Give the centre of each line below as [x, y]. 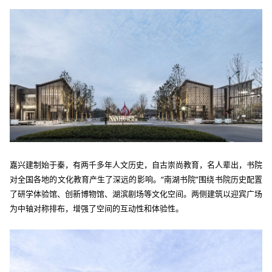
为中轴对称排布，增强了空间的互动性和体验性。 [97, 208]
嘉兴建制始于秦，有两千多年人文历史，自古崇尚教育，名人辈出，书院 [136, 164]
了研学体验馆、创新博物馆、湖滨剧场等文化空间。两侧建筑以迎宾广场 [136, 193]
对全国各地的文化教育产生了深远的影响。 [85, 179]
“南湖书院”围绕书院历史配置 [211, 179]
